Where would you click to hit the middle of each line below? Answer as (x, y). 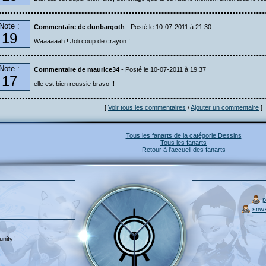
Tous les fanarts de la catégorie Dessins (183, 135)
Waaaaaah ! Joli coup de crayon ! (82, 41)
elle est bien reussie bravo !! (74, 84)
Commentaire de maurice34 (77, 69)
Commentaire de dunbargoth (79, 27)
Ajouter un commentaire (225, 107)
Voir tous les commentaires (147, 107)
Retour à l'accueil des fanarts (183, 150)
